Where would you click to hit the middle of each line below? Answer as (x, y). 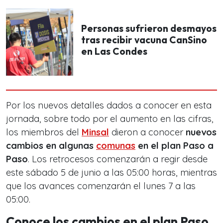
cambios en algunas (51, 146)
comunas (116, 146)
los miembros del (44, 132)
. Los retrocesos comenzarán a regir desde (118, 159)
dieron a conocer (147, 132)
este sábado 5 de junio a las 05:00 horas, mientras (111, 173)
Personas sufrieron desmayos (149, 29)
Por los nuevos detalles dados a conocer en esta (109, 106)
